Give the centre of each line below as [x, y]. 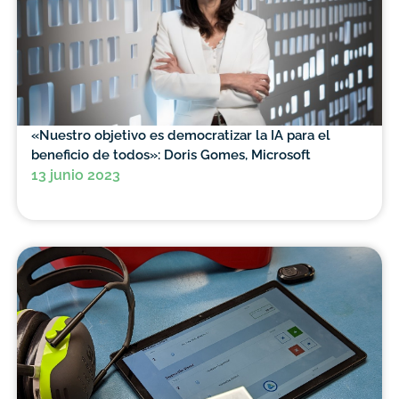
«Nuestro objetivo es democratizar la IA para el [180, 135]
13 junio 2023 [75, 175]
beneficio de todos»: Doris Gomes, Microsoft [171, 155]
